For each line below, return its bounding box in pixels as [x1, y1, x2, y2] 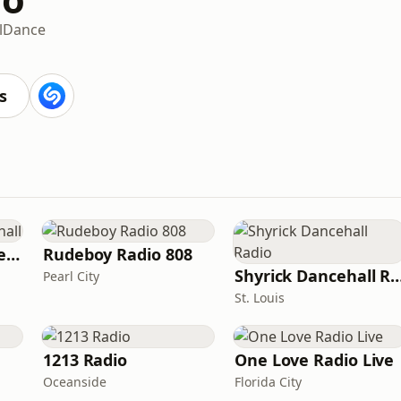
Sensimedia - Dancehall [6, 243, 21, 265]
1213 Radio [43, 349, 128, 371]
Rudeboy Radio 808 [43, 243, 192, 265]
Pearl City [43, 268, 99, 285]
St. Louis [235, 289, 285, 306]
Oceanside [43, 373, 107, 390]
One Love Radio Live [235, 349, 395, 371]
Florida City [235, 373, 302, 390]
